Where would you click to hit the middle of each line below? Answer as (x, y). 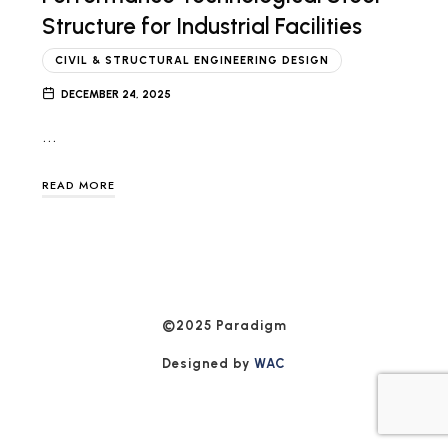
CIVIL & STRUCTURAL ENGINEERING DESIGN (191, 60)
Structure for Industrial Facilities (201, 26)
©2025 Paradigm (224, 325)
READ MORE (78, 185)
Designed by (208, 363)
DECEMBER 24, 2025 (115, 94)
